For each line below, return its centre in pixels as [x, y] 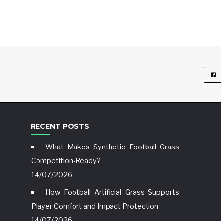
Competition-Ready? [66, 161]
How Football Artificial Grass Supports [112, 192]
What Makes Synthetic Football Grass [112, 147]
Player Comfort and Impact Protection [95, 206]
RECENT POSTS [60, 126]
